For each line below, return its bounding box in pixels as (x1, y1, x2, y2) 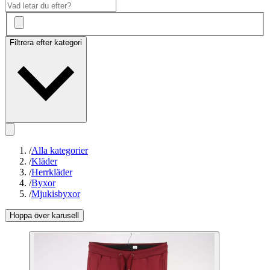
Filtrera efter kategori (10, 38, 82, 48)
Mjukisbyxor (31, 189, 80, 199)
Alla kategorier (31, 145, 88, 156)
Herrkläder (31, 167, 72, 178)
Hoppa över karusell (10, 211, 79, 221)
